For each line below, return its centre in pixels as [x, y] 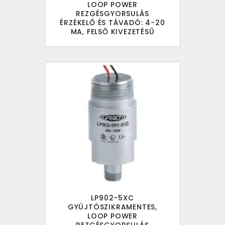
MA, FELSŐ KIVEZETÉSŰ [113, 32]
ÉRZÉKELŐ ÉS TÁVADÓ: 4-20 [113, 23]
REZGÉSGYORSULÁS [113, 14]
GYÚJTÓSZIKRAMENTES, [113, 207]
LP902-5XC [113, 198]
